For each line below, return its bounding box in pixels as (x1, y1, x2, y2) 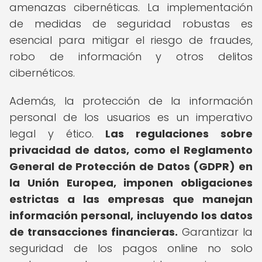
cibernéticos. (9, 65, 75, 80)
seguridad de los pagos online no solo (9, 241, 253, 256)
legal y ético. (9, 126, 106, 141)
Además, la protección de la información (9, 94, 253, 108)
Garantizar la (178, 225, 253, 239)
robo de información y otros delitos (9, 49, 253, 64)
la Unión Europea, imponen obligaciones (9, 175, 253, 190)
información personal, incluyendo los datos (9, 208, 253, 223)
